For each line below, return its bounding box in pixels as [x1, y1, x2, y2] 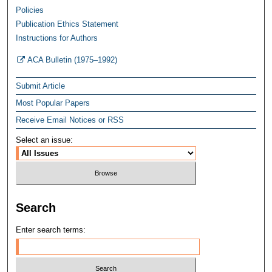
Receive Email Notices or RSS [16, 115, 124, 125]
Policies [16, 5, 44, 15]
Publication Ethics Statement [16, 19, 119, 29]
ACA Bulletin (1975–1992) [25, 55, 118, 65]
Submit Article [16, 81, 66, 91]
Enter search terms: [16, 225, 86, 234]
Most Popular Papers [16, 98, 90, 108]
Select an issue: [16, 135, 73, 145]
